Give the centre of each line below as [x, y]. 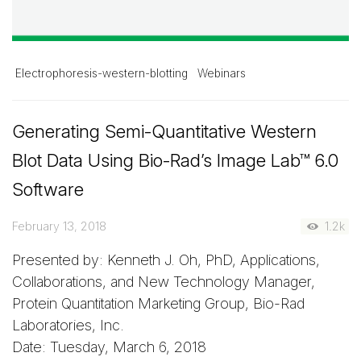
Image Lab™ [263, 160]
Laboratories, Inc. [68, 325]
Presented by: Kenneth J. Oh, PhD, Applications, [166, 260]
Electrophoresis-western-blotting [102, 73]
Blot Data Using [75, 160]
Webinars [222, 73]
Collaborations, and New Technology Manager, [164, 282]
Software [48, 189]
